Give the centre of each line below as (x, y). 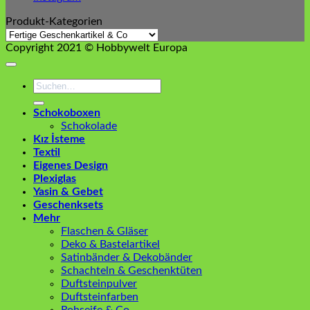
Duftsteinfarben (100, 297)
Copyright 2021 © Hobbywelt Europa (97, 48)
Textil (47, 153)
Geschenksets (68, 205)
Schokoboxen (67, 113)
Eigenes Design (71, 166)
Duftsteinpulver (99, 284)
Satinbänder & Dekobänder (127, 258)
